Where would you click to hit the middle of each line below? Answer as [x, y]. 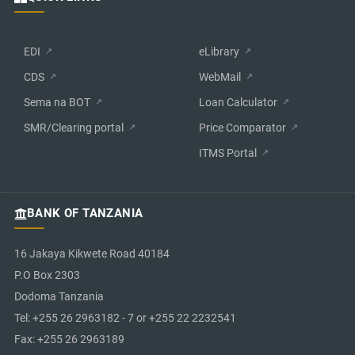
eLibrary [219, 52]
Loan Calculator [238, 103]
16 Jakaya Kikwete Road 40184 [92, 254]
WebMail [220, 77]
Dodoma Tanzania [59, 297]
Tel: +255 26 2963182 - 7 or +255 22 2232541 [125, 318]
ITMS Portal [228, 153]
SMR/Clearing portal [74, 128]
